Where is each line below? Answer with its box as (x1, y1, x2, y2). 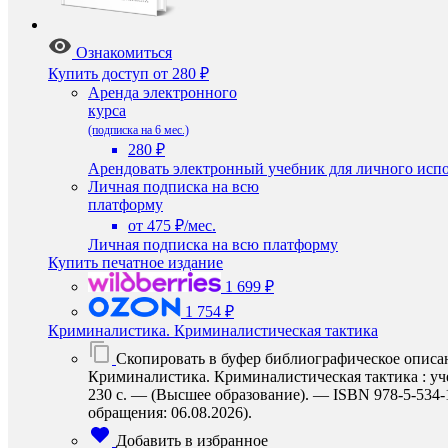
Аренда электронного (88, 84, 237, 101)
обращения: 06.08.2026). (88, 404, 252, 421)
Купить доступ (48, 65, 149, 82)
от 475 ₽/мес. (128, 217, 216, 234)
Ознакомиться (76, 44, 172, 61)
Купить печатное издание (48, 254, 223, 271)
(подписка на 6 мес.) (88, 123, 189, 137)
